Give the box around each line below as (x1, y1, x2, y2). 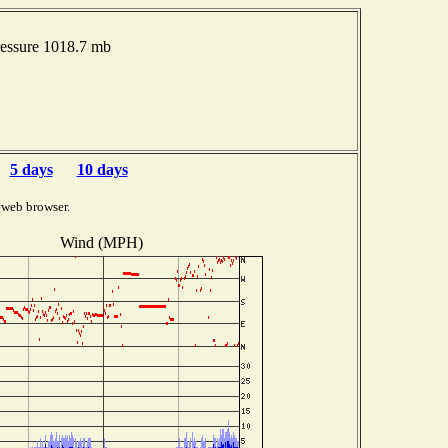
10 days (76, 161, 128, 178)
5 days (9, 161, 53, 178)
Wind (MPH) (59, 233, 143, 251)
